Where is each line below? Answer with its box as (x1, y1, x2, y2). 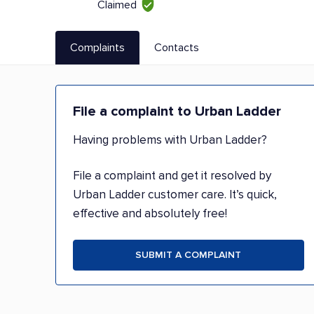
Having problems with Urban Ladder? (73, 132, 267, 147)
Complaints (70, 40, 125, 55)
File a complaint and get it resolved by (73, 168, 271, 183)
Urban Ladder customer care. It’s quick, (73, 187, 277, 202)
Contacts (154, 40, 199, 55)
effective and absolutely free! (73, 206, 227, 221)
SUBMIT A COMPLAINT (135, 249, 242, 261)
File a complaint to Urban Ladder (73, 103, 281, 120)
